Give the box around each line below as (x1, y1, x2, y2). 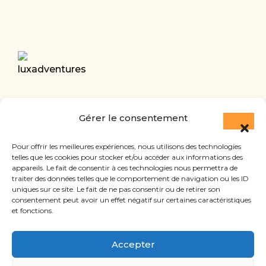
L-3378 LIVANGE (18, 116, 96, 128)
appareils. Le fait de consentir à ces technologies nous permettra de (12, 163, 237, 172)
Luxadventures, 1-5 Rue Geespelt (18, 99, 176, 110)
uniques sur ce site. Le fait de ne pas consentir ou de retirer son (12, 185, 220, 194)
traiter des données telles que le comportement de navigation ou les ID (12, 174, 249, 183)
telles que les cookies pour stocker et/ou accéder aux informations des (12, 153, 243, 161)
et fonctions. (12, 206, 53, 215)
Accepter (111, 238, 155, 250)
